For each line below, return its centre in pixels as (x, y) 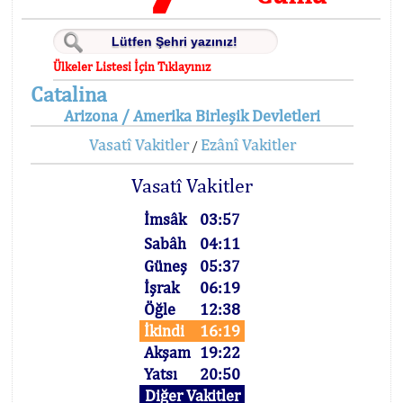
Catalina (69, 94)
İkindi (165, 331)
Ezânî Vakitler (248, 144)
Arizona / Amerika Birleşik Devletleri (193, 116)
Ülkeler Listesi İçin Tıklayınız (132, 67)
